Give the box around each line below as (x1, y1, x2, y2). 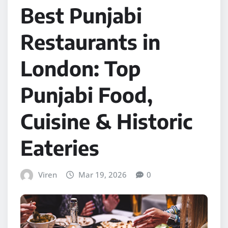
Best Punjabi (20, 2, 142, 28)
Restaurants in (20, 28, 160, 54)
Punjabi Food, (20, 81, 153, 107)
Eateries (20, 134, 99, 160)
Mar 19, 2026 (78, 169, 127, 180)
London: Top (20, 55, 141, 81)
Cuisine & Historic (20, 108, 192, 134)
